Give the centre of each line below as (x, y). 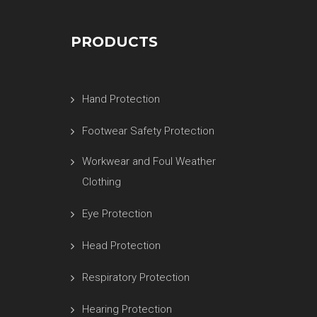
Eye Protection (117, 214)
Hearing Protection (127, 309)
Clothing (101, 182)
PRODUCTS (114, 42)
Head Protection (121, 246)
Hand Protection (121, 99)
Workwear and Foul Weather (149, 161)
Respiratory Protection (136, 277)
